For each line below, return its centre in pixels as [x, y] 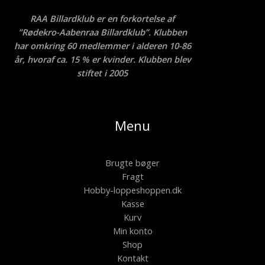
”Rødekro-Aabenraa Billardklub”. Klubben [102, 32]
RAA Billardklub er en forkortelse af [102, 18]
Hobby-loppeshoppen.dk [132, 190]
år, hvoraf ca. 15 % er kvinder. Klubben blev [102, 59]
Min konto [132, 231]
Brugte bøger [132, 163]
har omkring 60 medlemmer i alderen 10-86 [102, 45]
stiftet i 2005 [102, 72]
